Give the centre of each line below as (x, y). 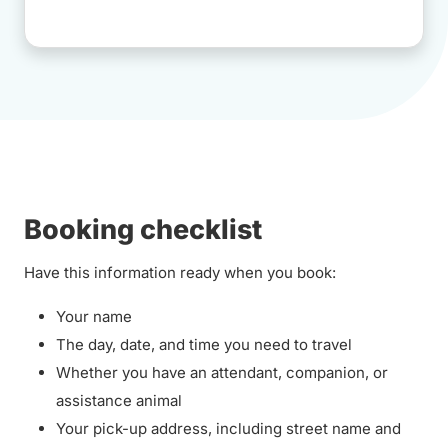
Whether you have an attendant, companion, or (222, 372)
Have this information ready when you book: (180, 272)
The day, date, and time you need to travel (204, 344)
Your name (94, 316)
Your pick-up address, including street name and (228, 428)
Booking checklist (146, 229)
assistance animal (119, 400)
